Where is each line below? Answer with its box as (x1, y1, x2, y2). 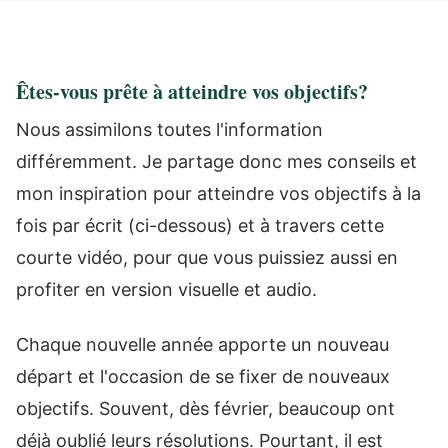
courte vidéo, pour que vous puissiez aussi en (16, 247, 398, 268)
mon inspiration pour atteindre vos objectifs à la (16, 183, 421, 204)
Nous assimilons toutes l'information (16, 119, 323, 140)
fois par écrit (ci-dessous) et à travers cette (16, 215, 384, 236)
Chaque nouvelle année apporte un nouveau (16, 333, 389, 355)
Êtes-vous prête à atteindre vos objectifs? (16, 77, 368, 106)
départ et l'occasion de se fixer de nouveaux (16, 365, 390, 387)
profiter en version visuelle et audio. (16, 279, 317, 300)
